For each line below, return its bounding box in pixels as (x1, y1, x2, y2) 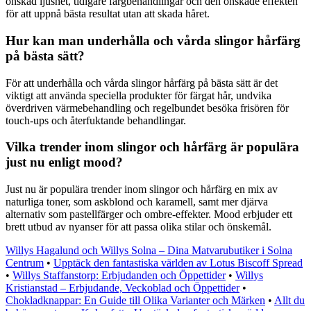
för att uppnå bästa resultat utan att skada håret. (6, 8, 210, 20)
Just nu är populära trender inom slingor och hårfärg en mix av (6, 183, 278, 195)
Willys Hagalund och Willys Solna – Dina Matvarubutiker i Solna (6, 244, 292, 256)
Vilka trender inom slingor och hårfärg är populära (6, 140, 299, 155)
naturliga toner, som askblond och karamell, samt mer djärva (6, 196, 268, 208)
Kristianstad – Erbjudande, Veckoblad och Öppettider (6, 282, 239, 294)
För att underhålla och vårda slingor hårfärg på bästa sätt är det (6, 76, 278, 89)
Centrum (6, 257, 44, 269)
